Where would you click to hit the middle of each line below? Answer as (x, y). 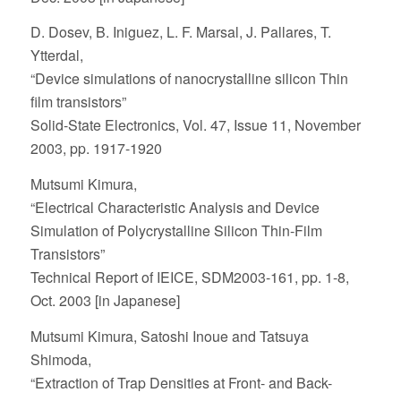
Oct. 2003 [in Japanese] (105, 300)
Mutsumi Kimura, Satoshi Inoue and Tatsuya (169, 336)
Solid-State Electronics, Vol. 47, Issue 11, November (195, 125)
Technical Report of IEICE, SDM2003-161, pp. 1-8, (189, 277)
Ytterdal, (56, 55)
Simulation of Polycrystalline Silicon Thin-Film (176, 230)
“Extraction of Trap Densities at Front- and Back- (181, 382)
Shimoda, (60, 359)
